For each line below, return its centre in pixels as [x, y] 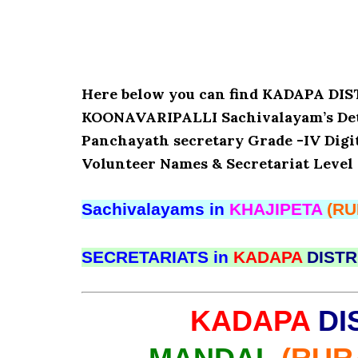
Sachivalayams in [155, 209]
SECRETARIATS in [157, 257]
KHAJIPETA [278, 209]
